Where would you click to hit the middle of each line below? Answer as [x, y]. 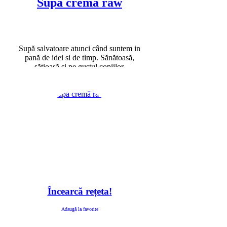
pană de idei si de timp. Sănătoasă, [80, 58]
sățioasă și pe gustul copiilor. [80, 67]
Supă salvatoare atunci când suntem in [80, 49]
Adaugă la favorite [80, 209]
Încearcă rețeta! [80, 192]
